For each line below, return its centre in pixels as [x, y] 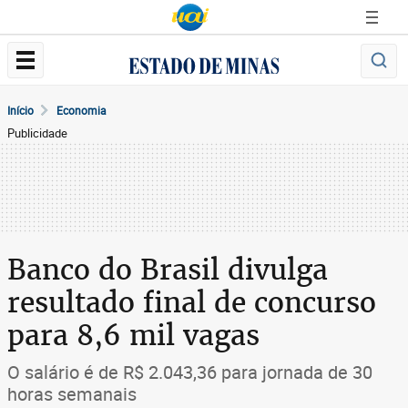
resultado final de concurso [192, 302]
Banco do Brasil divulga [168, 270]
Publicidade [37, 133]
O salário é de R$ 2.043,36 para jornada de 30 [190, 372]
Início [20, 110]
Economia [82, 110]
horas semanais [72, 394]
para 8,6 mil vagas [133, 335]
